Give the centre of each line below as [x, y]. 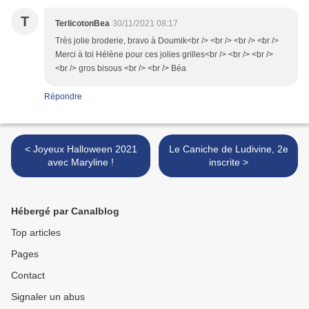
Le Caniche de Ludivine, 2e [228, 149]
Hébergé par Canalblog [65, 211]
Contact [28, 276]
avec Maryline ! [81, 162]
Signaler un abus [48, 297]
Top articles [36, 233]
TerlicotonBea [82, 24]
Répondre [63, 97]
